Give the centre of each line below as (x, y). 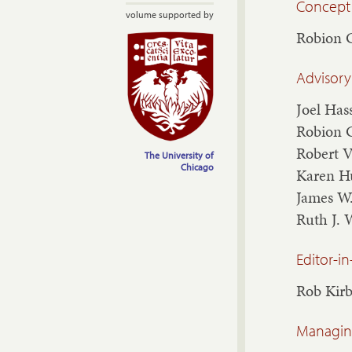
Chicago (197, 167)
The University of (179, 155)
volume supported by (170, 15)
